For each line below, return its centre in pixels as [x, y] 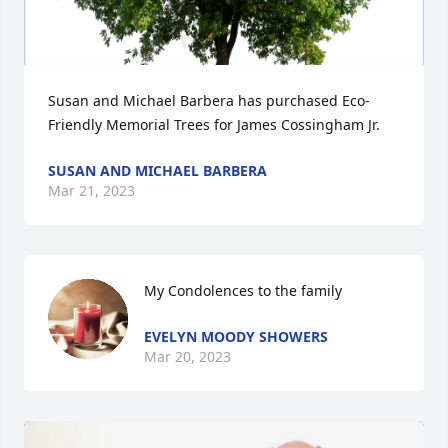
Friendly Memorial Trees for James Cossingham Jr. [214, 124]
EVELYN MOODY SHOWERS [236, 336]
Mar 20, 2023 [187, 356]
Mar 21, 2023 [91, 190]
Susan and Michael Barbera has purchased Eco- [209, 100]
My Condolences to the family [243, 290]
